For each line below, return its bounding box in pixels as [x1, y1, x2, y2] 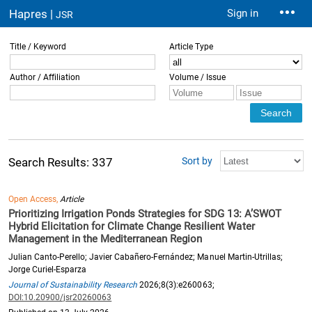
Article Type [169, 42, 214, 52]
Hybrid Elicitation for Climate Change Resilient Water [8, 220, 255, 233]
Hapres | [9, 7, 56, 21]
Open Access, [8, 194, 61, 204]
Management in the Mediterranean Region [8, 233, 203, 245]
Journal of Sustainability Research [8, 280, 138, 290]
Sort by [181, 155, 214, 166]
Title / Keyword [10, 42, 67, 52]
